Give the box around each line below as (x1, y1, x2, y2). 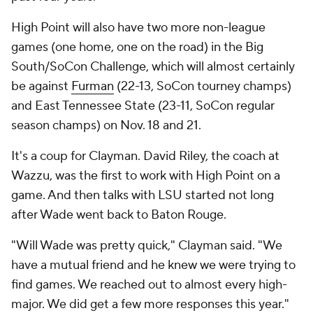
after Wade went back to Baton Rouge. (11, 207, 226, 223)
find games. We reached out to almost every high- (11, 277, 287, 293)
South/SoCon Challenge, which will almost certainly (11, 59, 295, 75)
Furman (71, 78, 114, 94)
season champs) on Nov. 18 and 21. (11, 117, 201, 133)
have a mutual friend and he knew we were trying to (11, 257, 296, 273)
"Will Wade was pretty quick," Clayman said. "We (11, 238, 282, 254)
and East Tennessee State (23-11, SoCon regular (11, 98, 275, 114)
